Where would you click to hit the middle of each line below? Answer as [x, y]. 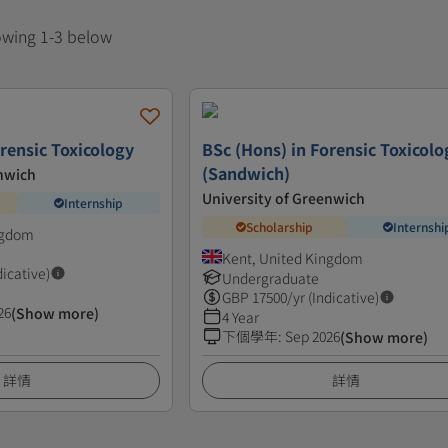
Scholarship [279, 227]
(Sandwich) [246, 172]
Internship [93, 203]
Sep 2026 [313, 335]
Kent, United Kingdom [293, 257]
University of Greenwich [284, 197]
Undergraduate [271, 277]
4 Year [241, 316]
